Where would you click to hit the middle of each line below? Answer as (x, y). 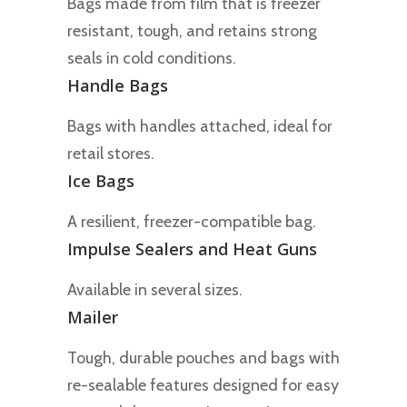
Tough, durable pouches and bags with (203, 357)
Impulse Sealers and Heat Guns (192, 248)
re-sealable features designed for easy (203, 385)
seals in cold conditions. (152, 58)
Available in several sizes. (155, 289)
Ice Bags (101, 180)
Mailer (93, 317)
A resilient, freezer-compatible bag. (192, 221)
